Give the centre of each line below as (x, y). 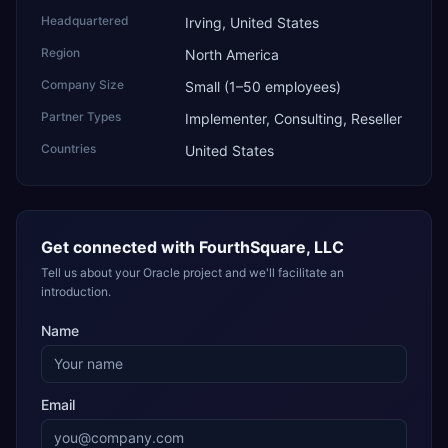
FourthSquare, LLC (271, 247)
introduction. (76, 291)
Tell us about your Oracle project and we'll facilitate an (192, 272)
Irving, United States (252, 22)
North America (232, 54)
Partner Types (81, 116)
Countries (68, 148)
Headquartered (85, 20)
